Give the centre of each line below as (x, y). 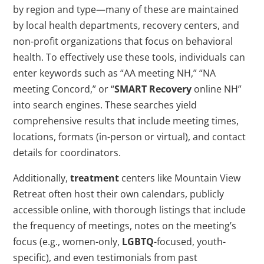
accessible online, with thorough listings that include (130, 210)
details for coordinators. (67, 153)
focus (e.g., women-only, (68, 242)
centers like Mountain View (180, 178)
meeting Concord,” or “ (64, 89)
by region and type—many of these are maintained (126, 10)
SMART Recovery (153, 89)
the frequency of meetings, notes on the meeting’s (125, 226)
